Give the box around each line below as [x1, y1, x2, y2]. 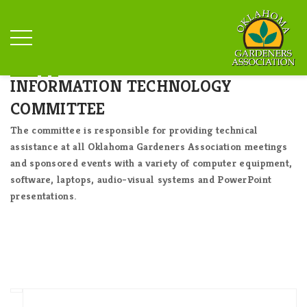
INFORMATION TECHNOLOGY [10, 76, 232, 97]
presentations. [10, 189, 77, 202]
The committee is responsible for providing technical [10, 123, 258, 136]
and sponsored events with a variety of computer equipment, [10, 156, 293, 169]
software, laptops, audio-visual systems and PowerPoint [10, 173, 272, 186]
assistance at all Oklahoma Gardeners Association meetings [10, 140, 288, 153]
